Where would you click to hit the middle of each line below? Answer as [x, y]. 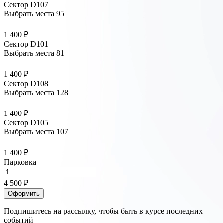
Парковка [20, 162]
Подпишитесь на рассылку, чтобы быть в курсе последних [103, 211]
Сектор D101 [26, 44]
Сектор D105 [26, 123]
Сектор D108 [26, 84]
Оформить [24, 194]
